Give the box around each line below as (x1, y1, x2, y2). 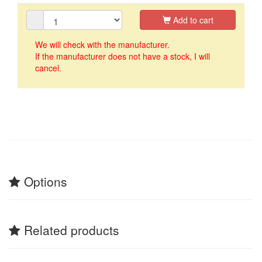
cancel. (35, 61, 61, 74)
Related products (20, 220, 119, 239)
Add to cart (170, 13, 213, 26)
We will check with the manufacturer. (35, 38, 170, 50)
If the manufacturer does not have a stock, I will (35, 50, 210, 62)
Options (20, 172, 67, 190)
